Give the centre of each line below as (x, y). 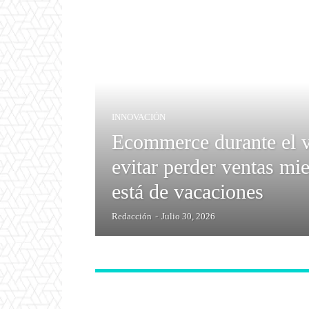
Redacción (132, 216)
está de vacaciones (188, 191)
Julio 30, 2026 (188, 216)
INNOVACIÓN (139, 117)
